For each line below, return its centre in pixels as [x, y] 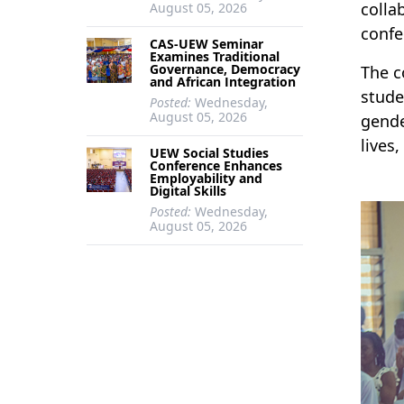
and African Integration [223, 82]
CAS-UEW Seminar [207, 44]
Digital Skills [188, 191]
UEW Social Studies [209, 153]
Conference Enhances [216, 165]
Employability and [206, 178]
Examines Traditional [215, 56]
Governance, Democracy [225, 69]
